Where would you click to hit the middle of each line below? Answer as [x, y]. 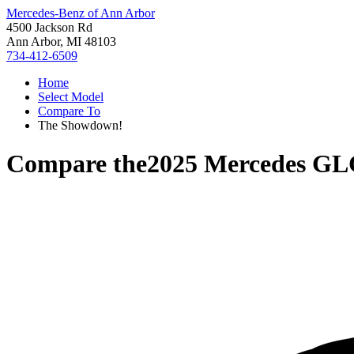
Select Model [71, 97]
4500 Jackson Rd [49, 27]
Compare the [77, 164]
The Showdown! [80, 125]
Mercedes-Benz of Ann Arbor [81, 13]
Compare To [69, 111]
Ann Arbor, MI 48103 [61, 41]
